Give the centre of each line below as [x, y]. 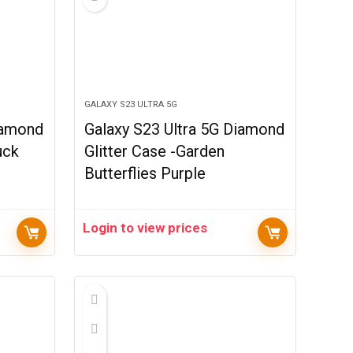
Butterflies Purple [145, 173]
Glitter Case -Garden [155, 151]
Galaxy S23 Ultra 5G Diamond [185, 129]
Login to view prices [145, 228]
